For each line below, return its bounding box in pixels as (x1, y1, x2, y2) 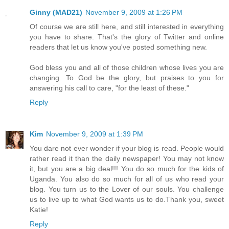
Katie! (30, 205, 48, 214)
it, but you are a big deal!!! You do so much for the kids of (30, 164, 224, 173)
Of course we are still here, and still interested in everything (30, 22, 224, 31)
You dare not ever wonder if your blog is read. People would (30, 144, 224, 152)
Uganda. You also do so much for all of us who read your (30, 174, 224, 183)
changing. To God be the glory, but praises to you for (30, 73, 224, 82)
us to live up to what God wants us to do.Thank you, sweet (30, 195, 224, 203)
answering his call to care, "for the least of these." (30, 83, 189, 92)
